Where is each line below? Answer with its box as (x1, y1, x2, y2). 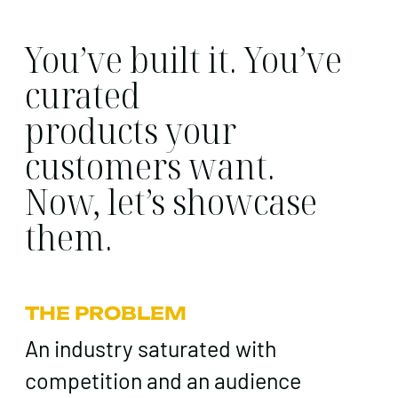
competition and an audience (25, 366, 301, 394)
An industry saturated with (25, 334, 276, 362)
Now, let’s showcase (25, 177, 317, 227)
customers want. (25, 141, 275, 191)
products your (25, 106, 236, 155)
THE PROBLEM (25, 301, 187, 324)
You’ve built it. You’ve (25, 35, 342, 84)
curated (25, 70, 140, 120)
